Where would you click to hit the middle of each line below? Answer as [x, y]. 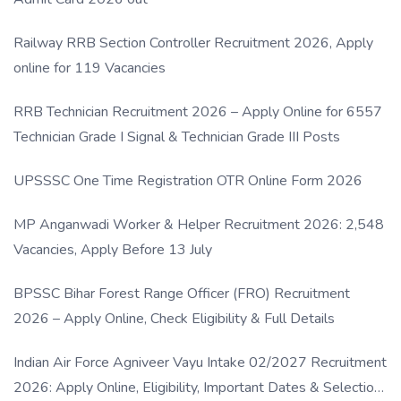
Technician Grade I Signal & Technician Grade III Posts [177, 137]
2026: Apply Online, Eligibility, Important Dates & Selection [197, 387]
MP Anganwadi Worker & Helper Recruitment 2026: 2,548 [199, 224]
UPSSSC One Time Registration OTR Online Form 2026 [188, 180]
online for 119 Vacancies [90, 68]
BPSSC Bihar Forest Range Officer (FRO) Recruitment [182, 293]
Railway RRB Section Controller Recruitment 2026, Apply [193, 43]
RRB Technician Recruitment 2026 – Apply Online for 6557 [198, 111]
